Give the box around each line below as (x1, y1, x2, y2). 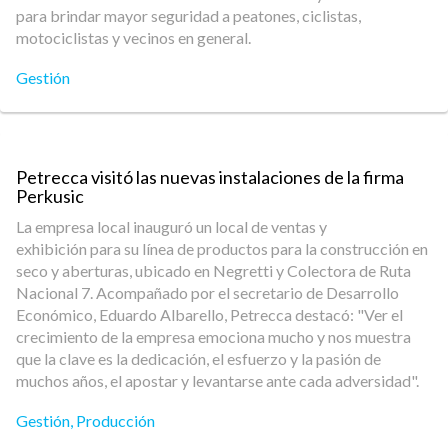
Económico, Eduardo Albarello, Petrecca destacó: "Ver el (16, 305, 403, 324)
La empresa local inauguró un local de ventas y (16, 217, 327, 236)
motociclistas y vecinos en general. (16, 28, 260, 47)
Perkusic (16, 185, 84, 207)
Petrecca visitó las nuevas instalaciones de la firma (16, 166, 404, 188)
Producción (76, 411, 155, 430)
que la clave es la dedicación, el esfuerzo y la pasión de (16, 349, 381, 368)
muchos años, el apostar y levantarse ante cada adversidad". (16, 371, 422, 390)
